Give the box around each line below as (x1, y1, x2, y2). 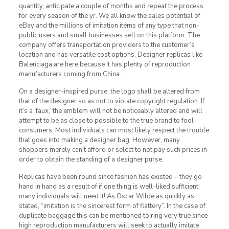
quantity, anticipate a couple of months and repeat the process (18, 1, 203, 11)
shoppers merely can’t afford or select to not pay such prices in (18, 145, 207, 154)
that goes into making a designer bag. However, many (18, 135, 180, 145)
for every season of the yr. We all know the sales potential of (18, 11, 200, 20)
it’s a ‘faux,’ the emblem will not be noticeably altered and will (18, 106, 202, 116)
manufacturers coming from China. (18, 69, 121, 79)
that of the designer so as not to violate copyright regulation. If (18, 96, 204, 106)
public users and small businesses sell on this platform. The (18, 30, 200, 40)
